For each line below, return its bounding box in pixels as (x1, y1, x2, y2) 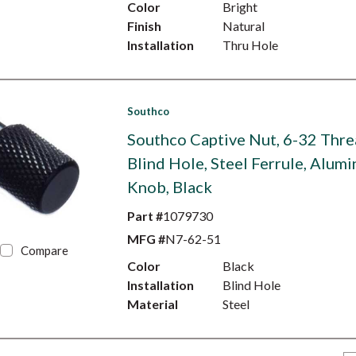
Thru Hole (222, 37, 278, 52)
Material (126, 296, 178, 311)
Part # (126, 208, 163, 223)
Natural (222, 18, 265, 33)
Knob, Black (126, 177, 212, 196)
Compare (21, 243, 69, 257)
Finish (126, 18, 161, 33)
